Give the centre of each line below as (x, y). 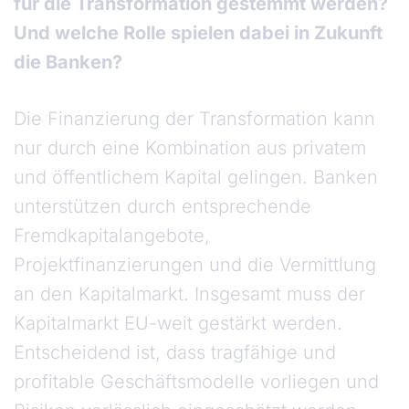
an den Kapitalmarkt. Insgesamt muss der (189, 294)
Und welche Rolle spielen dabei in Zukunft (198, 33)
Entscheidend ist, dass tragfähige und (175, 353)
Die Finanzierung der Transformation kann (194, 119)
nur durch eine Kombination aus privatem (190, 148)
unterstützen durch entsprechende (163, 207)
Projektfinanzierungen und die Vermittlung (195, 265)
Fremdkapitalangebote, (112, 236)
